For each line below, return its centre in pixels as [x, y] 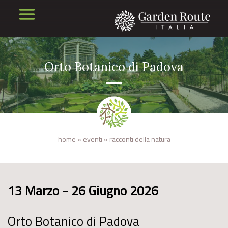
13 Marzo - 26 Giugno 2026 [83, 191]
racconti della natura [140, 139]
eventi [92, 139]
